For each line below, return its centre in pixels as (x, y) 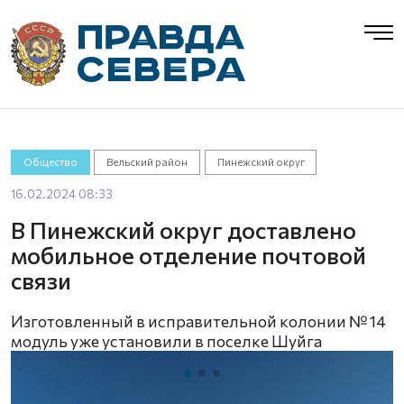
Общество (50, 162)
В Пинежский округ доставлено (184, 230)
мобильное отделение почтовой (188, 255)
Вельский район (147, 162)
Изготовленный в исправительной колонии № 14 (198, 321)
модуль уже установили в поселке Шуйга (166, 341)
